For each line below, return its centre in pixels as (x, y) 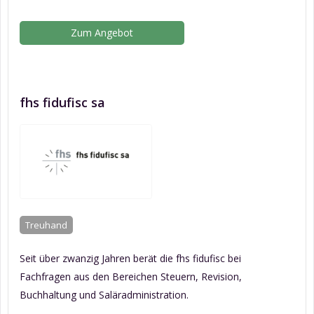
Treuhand (46, 225)
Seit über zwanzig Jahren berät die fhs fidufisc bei (130, 259)
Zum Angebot (102, 32)
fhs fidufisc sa (62, 102)
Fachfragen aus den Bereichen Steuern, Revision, (131, 277)
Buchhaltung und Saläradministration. (104, 295)
